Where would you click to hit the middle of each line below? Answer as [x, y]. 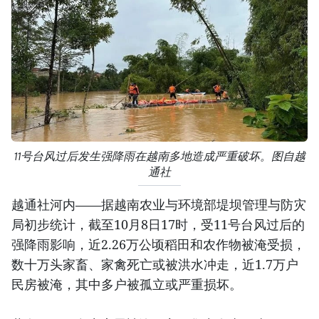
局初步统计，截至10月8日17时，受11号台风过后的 [158, 224]
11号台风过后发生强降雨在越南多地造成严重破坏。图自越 [159, 156]
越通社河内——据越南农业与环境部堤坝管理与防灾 [159, 204]
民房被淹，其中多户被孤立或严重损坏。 [127, 284]
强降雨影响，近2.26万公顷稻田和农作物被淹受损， [158, 244]
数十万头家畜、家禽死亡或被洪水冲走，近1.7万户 [155, 264]
